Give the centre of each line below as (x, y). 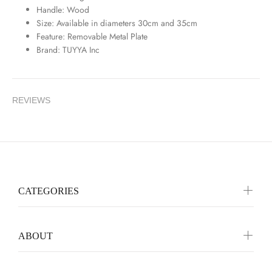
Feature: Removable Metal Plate (92, 36)
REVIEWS (31, 100)
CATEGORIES (49, 191)
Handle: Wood (63, 10)
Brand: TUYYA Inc (68, 50)
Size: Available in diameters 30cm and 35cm (117, 23)
